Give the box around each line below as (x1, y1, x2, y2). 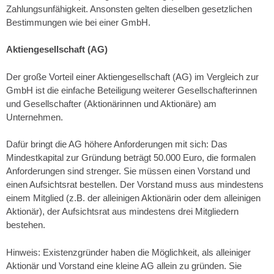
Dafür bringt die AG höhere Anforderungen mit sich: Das (6, 139, 228, 149)
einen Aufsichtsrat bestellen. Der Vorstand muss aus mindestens (6, 179, 264, 190)
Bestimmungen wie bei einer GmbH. (6, 17, 150, 28)
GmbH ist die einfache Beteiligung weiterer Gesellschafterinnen (6, 84, 257, 95)
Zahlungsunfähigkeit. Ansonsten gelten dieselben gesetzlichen (6, 3, 252, 14)
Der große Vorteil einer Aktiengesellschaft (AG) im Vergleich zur (6, 71, 259, 82)
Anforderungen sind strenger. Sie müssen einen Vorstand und (6, 166, 250, 176)
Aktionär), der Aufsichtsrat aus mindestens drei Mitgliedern (6, 206, 239, 217)
